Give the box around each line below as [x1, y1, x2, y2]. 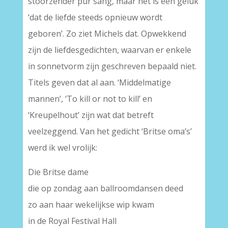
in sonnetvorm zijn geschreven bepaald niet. [27, 61, 196, 72]
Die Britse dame [27, 166, 89, 178]
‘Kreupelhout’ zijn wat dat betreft [27, 109, 154, 121]
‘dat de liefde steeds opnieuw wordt [27, 12, 162, 23]
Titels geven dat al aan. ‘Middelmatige [27, 77, 171, 88]
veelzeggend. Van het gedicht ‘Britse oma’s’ [27, 126, 192, 137]
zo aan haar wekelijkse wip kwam [27, 199, 154, 210]
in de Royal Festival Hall [27, 215, 117, 226]
